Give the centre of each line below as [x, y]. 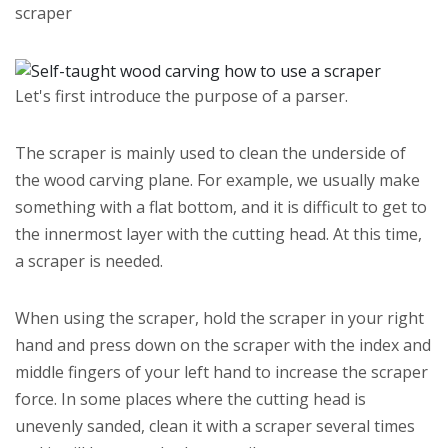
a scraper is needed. [89, 260]
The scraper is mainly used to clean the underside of [210, 152]
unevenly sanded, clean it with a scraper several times [215, 425]
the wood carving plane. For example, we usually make [217, 179]
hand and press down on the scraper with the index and [223, 344]
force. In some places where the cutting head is [190, 398]
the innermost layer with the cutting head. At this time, [218, 233]
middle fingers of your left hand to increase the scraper [221, 371]
